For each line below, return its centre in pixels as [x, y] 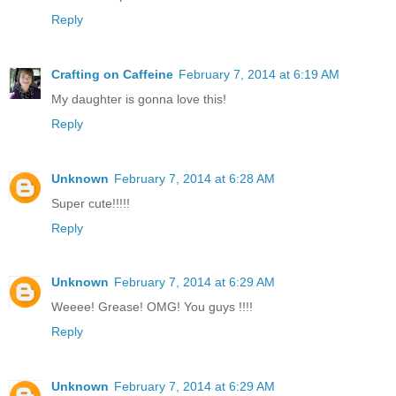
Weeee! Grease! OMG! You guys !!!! [152, 307]
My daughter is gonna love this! [139, 99]
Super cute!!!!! [91, 203]
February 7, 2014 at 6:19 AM [259, 74]
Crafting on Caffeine [112, 74]
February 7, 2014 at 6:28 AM [194, 178]
